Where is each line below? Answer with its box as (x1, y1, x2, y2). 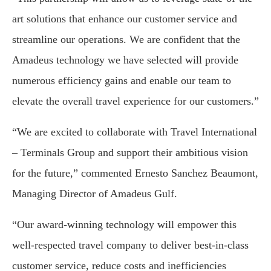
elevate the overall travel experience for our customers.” (12, 95, 259, 108)
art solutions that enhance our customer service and (12, 13, 237, 25)
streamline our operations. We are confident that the (12, 33, 240, 46)
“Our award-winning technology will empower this (12, 218, 237, 231)
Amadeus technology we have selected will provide (12, 54, 238, 67)
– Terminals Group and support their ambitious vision (12, 146, 248, 159)
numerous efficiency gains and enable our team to (12, 74, 231, 87)
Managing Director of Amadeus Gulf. (12, 188, 177, 200)
